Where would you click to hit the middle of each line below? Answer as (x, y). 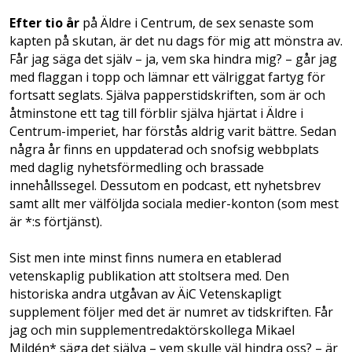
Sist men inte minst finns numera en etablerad (145, 258)
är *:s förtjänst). (56, 222)
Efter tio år (44, 23)
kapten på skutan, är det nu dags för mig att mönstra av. (176, 41)
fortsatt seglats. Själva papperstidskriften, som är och (167, 95)
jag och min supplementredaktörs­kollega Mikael (152, 330)
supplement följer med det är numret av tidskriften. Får (171, 312)
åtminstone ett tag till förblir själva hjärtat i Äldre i (156, 113)
